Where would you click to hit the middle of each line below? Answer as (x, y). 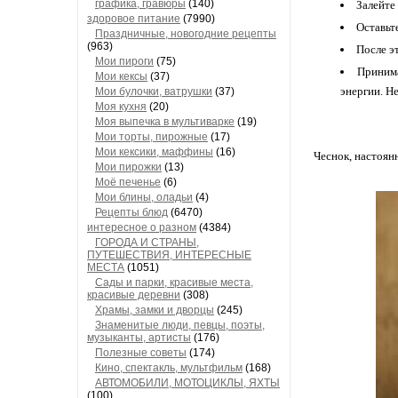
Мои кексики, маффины (154, 152)
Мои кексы (121, 76)
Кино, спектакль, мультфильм (169, 368)
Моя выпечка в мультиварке (165, 122)
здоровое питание (134, 19)
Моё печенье (128, 182)
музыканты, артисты (139, 338)
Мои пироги (124, 61)
